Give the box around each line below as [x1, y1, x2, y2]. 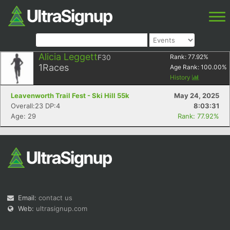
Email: [18, 194, 39, 202]
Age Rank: [170, 63, 201, 71]
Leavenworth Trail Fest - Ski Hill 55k [11, 91, 129, 100]
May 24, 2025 [174, 91, 219, 100]
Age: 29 [11, 112, 36, 120]
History [170, 73, 192, 81]
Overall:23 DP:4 [11, 102, 60, 110]
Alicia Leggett [39, 51, 98, 62]
